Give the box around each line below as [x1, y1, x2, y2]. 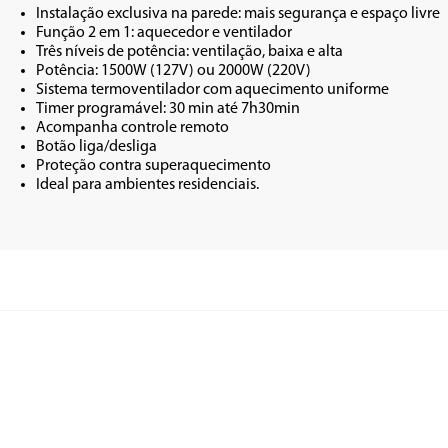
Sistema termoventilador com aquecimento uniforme [36, 82, 389, 98]
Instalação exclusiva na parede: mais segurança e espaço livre [36, 6, 440, 22]
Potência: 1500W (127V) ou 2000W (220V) [36, 63, 311, 79]
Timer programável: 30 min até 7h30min [36, 101, 300, 117]
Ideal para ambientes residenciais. [36, 177, 259, 193]
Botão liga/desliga [36, 139, 157, 155]
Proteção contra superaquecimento [36, 158, 271, 174]
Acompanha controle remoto [36, 120, 229, 136]
